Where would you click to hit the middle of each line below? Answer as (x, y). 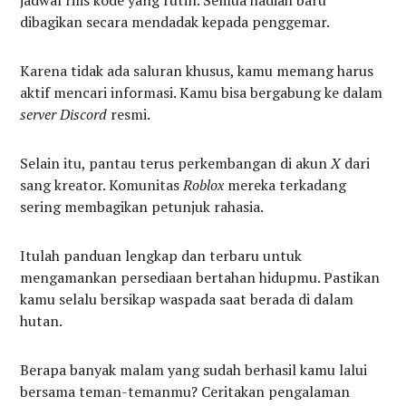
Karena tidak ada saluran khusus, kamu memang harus (197, 71)
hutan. (42, 321)
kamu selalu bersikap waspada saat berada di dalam (187, 300)
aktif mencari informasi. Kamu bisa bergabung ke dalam (202, 93)
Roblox (204, 185)
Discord (84, 115)
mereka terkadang (285, 185)
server (39, 115)
